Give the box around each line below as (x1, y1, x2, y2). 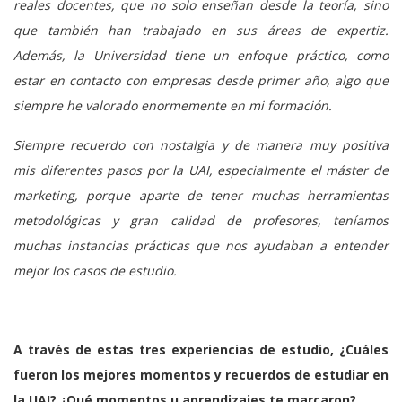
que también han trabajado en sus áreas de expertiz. (13, 21, 389, 39)
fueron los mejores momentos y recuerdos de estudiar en (13, 365, 389, 383)
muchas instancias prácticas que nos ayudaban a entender (13, 236, 389, 254)
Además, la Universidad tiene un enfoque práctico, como (13, 46, 389, 64)
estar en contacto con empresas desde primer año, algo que (13, 71, 389, 89)
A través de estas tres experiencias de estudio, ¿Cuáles (13, 340, 389, 358)
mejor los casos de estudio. (13, 261, 177, 279)
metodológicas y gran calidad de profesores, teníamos (13, 211, 389, 229)
